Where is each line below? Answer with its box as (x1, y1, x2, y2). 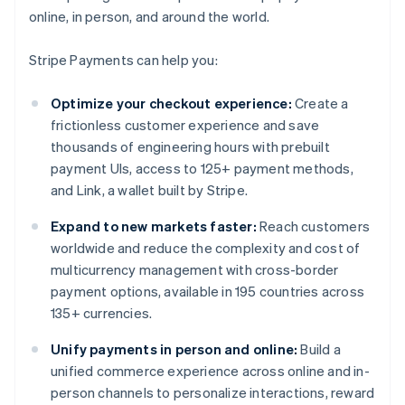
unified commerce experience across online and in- (51, 362, 370, 381)
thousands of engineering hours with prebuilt (51, 137, 330, 156)
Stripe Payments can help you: (29, 51, 218, 70)
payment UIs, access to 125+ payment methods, (51, 159, 353, 178)
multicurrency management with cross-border (51, 260, 339, 279)
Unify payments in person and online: (51, 340, 298, 359)
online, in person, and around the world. (29, 7, 269, 26)
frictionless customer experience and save (51, 116, 320, 135)
